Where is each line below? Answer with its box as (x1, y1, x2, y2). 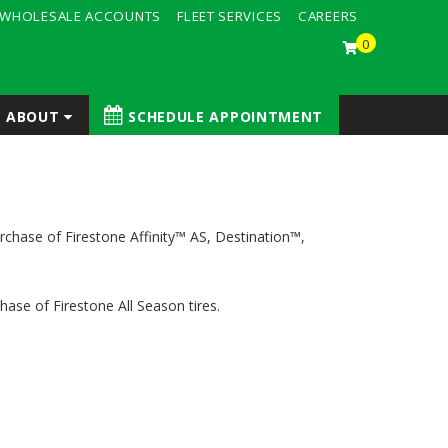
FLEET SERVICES (177, 7, 282, 25)
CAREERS (298, 7, 358, 25)
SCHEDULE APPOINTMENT (123, 107, 324, 126)
